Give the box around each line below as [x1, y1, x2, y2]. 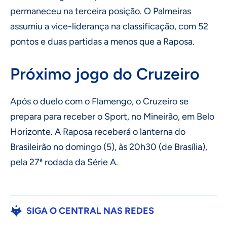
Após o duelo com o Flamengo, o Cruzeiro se [10, 96, 188, 107]
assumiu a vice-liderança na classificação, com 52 [10, 21, 208, 32]
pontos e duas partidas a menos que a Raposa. [10, 36, 195, 48]
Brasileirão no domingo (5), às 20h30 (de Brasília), [10, 141, 207, 153]
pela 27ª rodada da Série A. [10, 157, 118, 168]
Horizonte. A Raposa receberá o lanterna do [10, 126, 185, 138]
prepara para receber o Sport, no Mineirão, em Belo [10, 111, 214, 123]
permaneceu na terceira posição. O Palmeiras [10, 6, 191, 17]
